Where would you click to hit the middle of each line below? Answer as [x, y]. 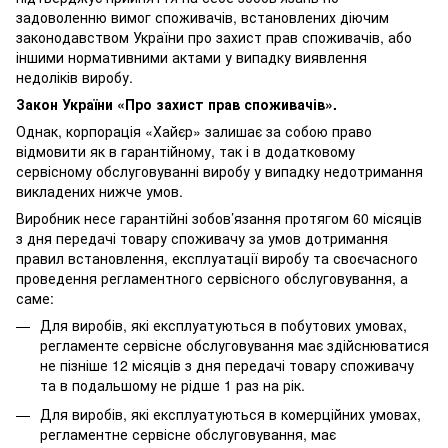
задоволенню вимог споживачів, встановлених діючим [202, 17]
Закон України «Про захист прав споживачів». [176, 104]
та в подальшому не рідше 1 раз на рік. [172, 385]
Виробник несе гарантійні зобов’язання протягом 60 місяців [219, 218]
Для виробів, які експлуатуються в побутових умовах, [223, 325]
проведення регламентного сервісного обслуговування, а [212, 278]
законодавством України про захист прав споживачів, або [214, 37]
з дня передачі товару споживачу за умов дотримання [202, 238]
